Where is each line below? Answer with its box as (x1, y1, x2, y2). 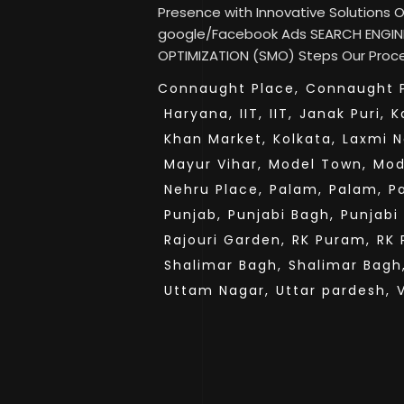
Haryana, (164, 105, 234, 123)
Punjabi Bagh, (228, 206, 335, 224)
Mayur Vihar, (164, 155, 262, 173)
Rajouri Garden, (164, 231, 286, 249)
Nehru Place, (164, 180, 263, 198)
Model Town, (269, 155, 367, 173)
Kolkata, (273, 130, 336, 148)
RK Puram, (292, 231, 371, 249)
